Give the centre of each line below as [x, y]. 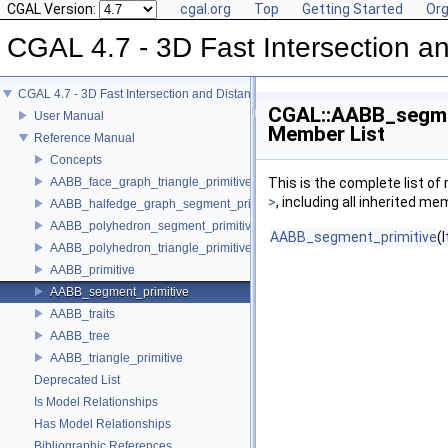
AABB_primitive [92, 269]
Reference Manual [84, 137]
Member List [326, 134]
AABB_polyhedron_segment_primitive [154, 225]
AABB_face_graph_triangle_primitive [151, 181]
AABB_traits [82, 313]
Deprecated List [77, 379]
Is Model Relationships [96, 401]
